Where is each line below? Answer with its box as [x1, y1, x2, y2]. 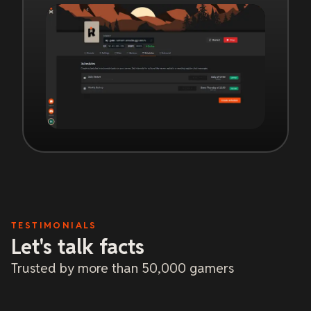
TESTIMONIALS [11, 219, 97, 231]
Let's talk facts [11, 233, 144, 260]
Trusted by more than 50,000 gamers [11, 259, 234, 277]
